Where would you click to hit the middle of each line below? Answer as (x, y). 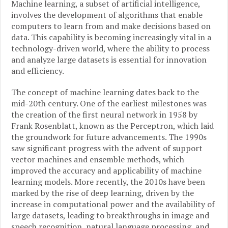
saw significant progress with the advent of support (107, 148)
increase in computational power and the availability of (113, 204)
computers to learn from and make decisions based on (111, 26)
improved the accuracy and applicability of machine (107, 170)
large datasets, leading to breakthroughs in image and (110, 215)
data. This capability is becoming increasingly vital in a (111, 37)
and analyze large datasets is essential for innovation (109, 60)
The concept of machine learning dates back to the (105, 92)
